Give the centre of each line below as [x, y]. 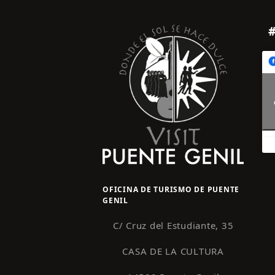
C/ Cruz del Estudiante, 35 [173, 226]
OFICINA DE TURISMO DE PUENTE [171, 190]
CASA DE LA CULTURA [173, 251]
